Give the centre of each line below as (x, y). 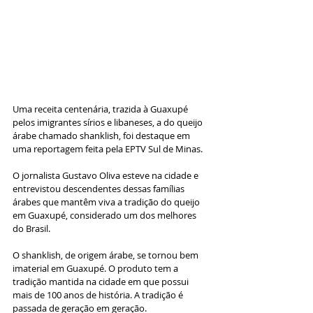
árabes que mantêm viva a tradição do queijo (107, 202)
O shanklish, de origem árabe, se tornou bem (107, 255)
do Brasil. (31, 228)
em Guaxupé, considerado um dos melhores (105, 215)
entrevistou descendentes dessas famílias (100, 188)
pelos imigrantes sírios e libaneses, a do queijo (109, 122)
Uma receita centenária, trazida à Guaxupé (101, 109)
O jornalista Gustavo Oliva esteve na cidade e (107, 175)
